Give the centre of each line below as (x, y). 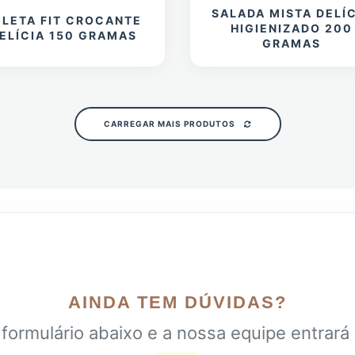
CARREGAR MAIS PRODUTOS (170, 123)
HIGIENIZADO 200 (292, 28)
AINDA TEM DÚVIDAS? (177, 302)
